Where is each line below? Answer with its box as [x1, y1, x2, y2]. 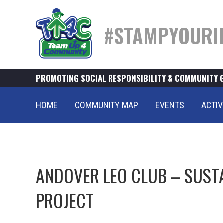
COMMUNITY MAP [75, 100, 138, 110]
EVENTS [155, 100, 184, 110]
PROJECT [36, 187, 94, 213]
